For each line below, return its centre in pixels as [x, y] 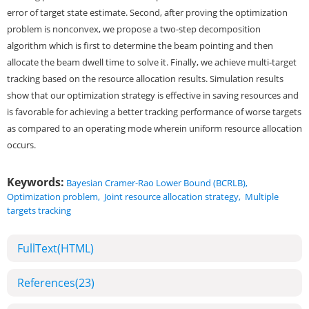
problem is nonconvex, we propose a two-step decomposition [134, 29]
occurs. [21, 145]
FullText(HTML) [56, 248]
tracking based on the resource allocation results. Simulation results [145, 79]
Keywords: [36, 182]
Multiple [262, 197]
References [46, 283]
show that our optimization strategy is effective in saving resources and [153, 95]
